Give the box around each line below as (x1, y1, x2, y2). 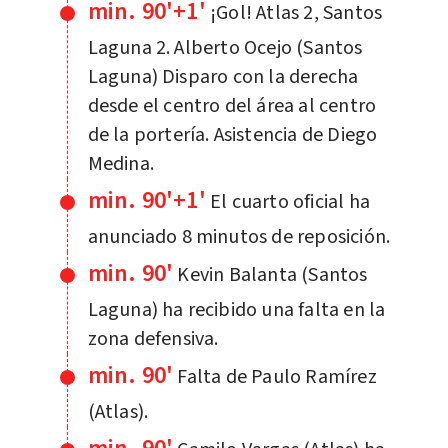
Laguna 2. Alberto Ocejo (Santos (87, 33, 363, 62)
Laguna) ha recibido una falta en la (87, 295, 386, 324)
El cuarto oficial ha (209, 187, 370, 216)
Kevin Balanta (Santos (177, 260, 368, 289)
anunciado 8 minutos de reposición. (87, 222, 391, 251)
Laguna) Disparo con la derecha (87, 62, 359, 91)
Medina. (87, 149, 154, 178)
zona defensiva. (87, 324, 219, 353)
